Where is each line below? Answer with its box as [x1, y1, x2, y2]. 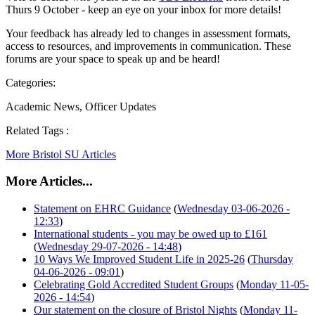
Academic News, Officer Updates [6, 100, 156, 112]
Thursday [251, 253, 293, 266]
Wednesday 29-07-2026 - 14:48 [37, 240, 178, 253]
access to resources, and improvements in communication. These [6, 39, 291, 52]
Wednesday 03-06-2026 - [177, 202, 290, 215]
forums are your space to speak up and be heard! [6, 52, 220, 65]
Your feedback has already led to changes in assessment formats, [6, 27, 290, 39]
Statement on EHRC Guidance [34, 202, 171, 215]
